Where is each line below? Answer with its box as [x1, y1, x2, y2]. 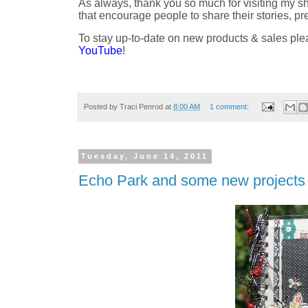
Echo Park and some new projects [78, 172, 305, 190]
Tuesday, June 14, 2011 [81, 152, 209, 161]
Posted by [84, 102, 120, 111]
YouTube [78, 45, 122, 57]
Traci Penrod [120, 102, 163, 111]
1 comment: [209, 102, 251, 111]
